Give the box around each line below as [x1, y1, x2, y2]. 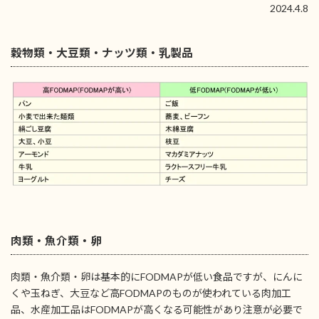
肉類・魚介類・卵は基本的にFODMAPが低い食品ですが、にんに [11, 271, 303, 283]
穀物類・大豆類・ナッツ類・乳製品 [11, 46, 193, 60]
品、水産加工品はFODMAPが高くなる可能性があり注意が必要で [11, 303, 303, 316]
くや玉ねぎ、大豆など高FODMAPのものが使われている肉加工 [11, 287, 291, 300]
